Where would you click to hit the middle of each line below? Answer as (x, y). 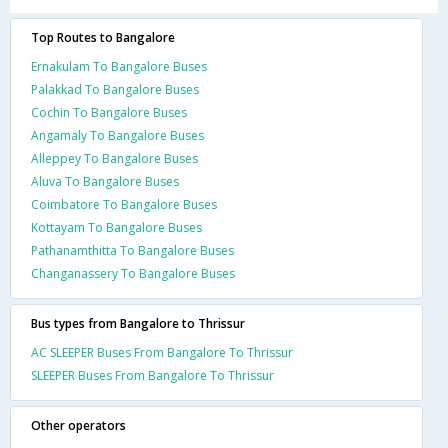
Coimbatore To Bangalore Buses (124, 204)
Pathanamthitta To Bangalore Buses (132, 250)
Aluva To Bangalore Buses (105, 181)
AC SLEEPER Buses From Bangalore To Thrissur (162, 352)
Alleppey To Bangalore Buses (114, 158)
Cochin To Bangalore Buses (109, 112)
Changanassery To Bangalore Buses (133, 273)
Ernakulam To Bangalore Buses (119, 66)
